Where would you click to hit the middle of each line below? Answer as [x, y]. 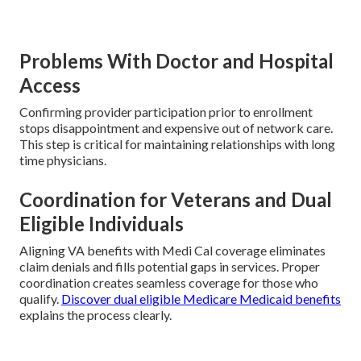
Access [50, 85]
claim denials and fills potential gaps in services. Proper [170, 267]
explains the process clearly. [95, 315]
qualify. [40, 299]
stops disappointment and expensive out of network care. [176, 128]
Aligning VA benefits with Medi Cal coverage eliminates [172, 251]
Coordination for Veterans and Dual [176, 200]
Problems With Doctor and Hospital [176, 61]
